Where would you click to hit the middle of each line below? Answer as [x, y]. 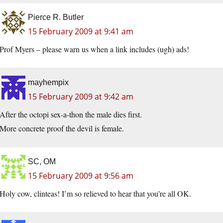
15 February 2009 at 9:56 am [81, 176]
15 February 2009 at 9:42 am [81, 97]
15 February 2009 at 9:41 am [81, 32]
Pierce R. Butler [56, 17]
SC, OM [42, 162]
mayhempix [48, 83]
